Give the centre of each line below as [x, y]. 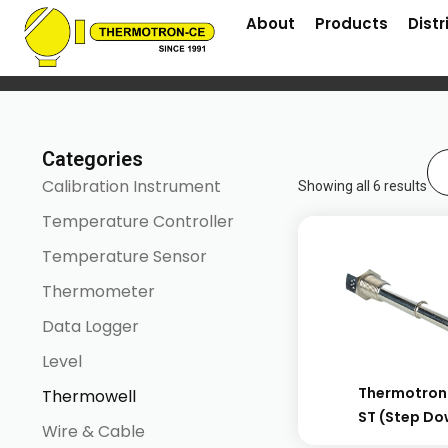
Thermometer [98, 291]
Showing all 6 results [362, 186]
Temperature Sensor [124, 256]
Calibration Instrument [131, 186]
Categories [92, 159]
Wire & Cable [93, 431]
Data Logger [90, 326]
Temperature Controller [138, 221]
